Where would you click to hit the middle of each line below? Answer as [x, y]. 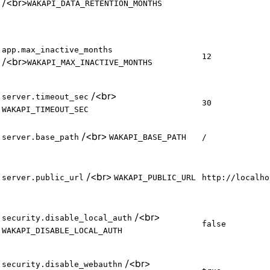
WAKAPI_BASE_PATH [148, 137]
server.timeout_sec [45, 96]
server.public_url [43, 177]
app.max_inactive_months [57, 49]
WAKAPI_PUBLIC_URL [155, 177]
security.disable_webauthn [62, 264]
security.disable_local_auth [67, 218]
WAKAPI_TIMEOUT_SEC [45, 109]
